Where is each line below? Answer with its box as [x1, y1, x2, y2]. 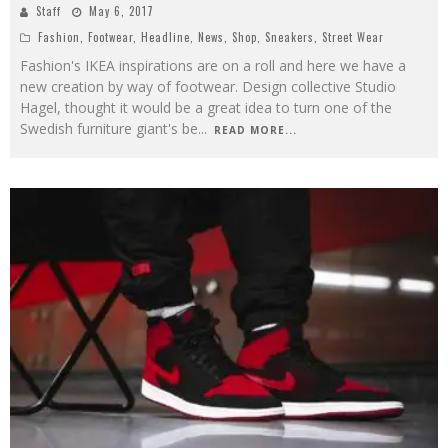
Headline [141, 29, 190, 46]
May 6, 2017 [89, 3, 154, 20]
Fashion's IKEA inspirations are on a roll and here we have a [20, 56, 406, 76]
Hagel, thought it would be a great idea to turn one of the [20, 98, 392, 118]
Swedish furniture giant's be [20, 119, 198, 139]
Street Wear [322, 29, 384, 46]
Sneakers [265, 29, 314, 46]
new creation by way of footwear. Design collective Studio [20, 77, 396, 97]
